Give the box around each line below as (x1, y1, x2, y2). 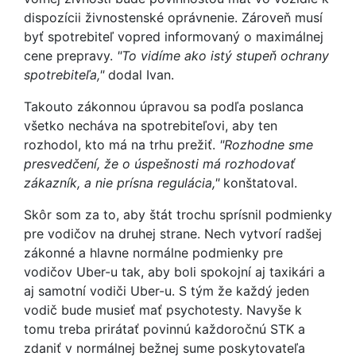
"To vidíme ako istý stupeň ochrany (117, 48, 329, 64)
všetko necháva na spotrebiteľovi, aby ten (24, 118, 277, 133)
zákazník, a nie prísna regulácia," (24, 175, 219, 191)
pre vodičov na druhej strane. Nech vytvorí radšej (24, 226, 322, 242)
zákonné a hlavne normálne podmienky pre (24, 245, 283, 261)
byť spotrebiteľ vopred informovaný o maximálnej (24, 29, 323, 44)
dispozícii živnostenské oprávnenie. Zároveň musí (24, 10, 323, 25)
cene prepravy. (24, 48, 117, 64)
